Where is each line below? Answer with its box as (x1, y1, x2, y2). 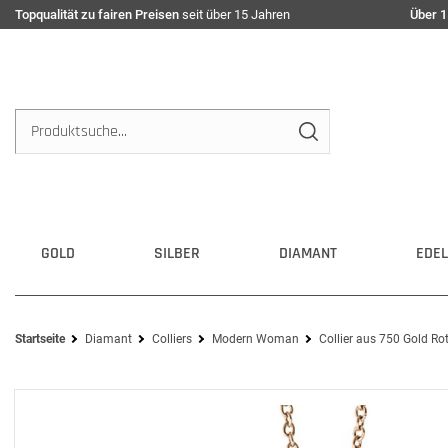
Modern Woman (212, 332, 299, 346)
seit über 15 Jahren (179, 7, 290, 22)
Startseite (15, 332, 65, 346)
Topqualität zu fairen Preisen (15, 7, 179, 22)
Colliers (152, 332, 192, 346)
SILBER (154, 243, 200, 264)
